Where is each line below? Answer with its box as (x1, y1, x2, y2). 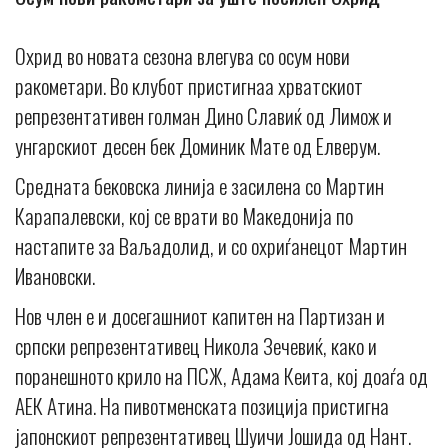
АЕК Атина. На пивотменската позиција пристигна (15, 389, 389, 421)
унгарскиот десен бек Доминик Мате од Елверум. (15, 129, 380, 161)
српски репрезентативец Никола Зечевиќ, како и (15, 329, 377, 361)
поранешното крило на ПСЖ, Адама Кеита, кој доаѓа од (15, 359, 428, 391)
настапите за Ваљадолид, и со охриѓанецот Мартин (15, 229, 407, 261)
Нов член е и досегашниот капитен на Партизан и (15, 299, 385, 331)
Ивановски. (15, 259, 95, 291)
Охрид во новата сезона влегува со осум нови (15, 39, 350, 71)
